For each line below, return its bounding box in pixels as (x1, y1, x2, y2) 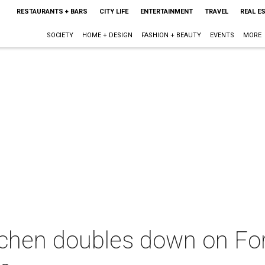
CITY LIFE (99, 8, 128, 15)
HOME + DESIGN (82, 31, 132, 39)
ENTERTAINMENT (140, 8, 193, 15)
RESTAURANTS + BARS (16, 8, 88, 15)
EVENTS (209, 31, 234, 39)
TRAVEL (204, 8, 228, 15)
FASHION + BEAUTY (141, 31, 201, 39)
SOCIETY (46, 31, 73, 39)
